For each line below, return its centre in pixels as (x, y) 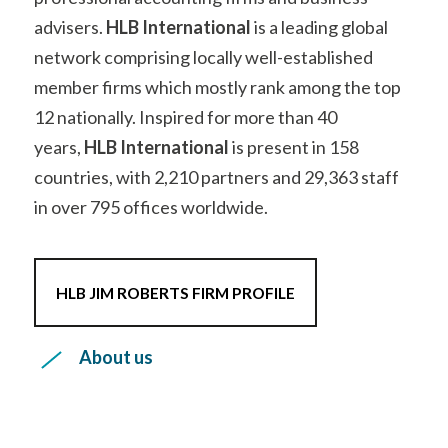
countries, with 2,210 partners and (167, 127)
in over (60, 157)
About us (116, 307)
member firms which (113, 37)
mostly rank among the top (298, 37)
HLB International (158, 97)
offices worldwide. (195, 157)
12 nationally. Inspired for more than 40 (185, 67)
